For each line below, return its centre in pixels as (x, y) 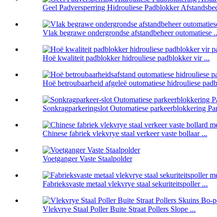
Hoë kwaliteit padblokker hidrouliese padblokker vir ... (126, 58)
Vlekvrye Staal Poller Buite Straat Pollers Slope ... (119, 209)
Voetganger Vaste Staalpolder (87, 159)
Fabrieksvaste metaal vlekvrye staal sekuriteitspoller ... (125, 184)
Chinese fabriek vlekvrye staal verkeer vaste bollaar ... (125, 134)
